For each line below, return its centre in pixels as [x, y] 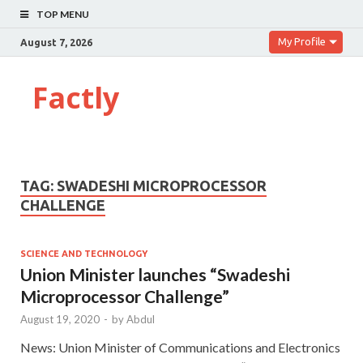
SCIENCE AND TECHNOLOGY [84, 253]
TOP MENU [63, 14]
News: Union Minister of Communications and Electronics [180, 347]
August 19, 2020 [60, 319]
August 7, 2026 [56, 42]
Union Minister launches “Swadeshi [155, 274]
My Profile [302, 41]
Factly [76, 98]
